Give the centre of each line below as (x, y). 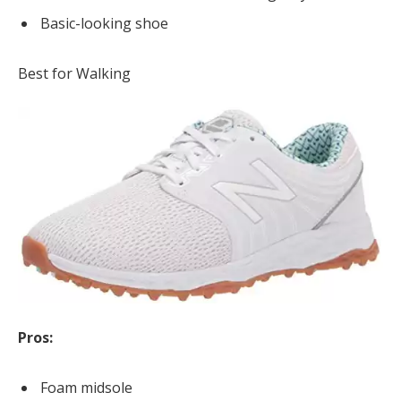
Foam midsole (86, 387)
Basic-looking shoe (104, 24)
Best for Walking (74, 73)
